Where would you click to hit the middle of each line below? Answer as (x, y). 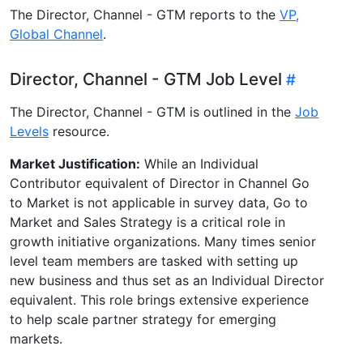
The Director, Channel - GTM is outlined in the (152, 111)
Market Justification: (75, 163)
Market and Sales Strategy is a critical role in (147, 222)
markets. (36, 338)
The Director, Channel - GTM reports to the (145, 14)
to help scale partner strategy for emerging (143, 319)
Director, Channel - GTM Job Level (146, 79)
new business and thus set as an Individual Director (167, 280)
